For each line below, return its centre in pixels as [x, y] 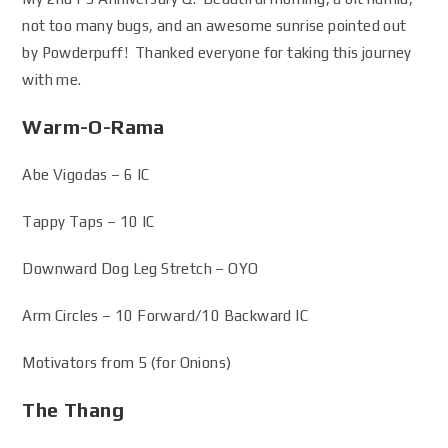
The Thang [73, 409]
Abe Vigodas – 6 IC [86, 174]
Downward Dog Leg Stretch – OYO [140, 268]
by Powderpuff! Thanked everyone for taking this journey [217, 52]
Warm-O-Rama [93, 126]
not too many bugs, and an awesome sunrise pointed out [214, 25]
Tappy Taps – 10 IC [88, 221]
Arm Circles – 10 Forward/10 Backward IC [165, 315]
